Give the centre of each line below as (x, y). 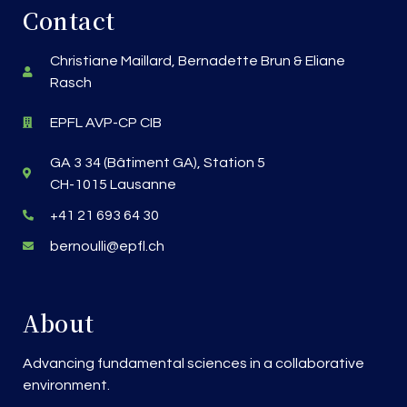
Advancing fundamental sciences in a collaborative (194, 363)
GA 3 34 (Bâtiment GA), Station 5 (158, 162)
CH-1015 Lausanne (113, 184)
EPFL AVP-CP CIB (106, 122)
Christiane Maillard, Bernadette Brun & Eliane (198, 60)
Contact (69, 20)
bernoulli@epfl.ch (107, 246)
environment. (66, 385)
